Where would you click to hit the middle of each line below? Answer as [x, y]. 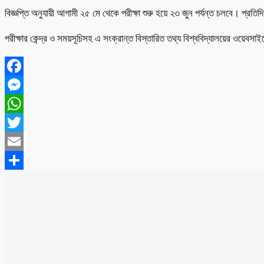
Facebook [25, 84]
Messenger [27, 103]
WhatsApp [27, 122]
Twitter [19, 141]
